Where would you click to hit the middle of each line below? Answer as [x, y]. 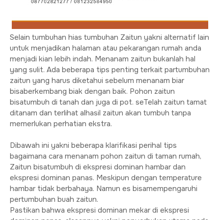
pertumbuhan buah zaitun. [54, 199]
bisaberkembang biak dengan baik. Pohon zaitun [92, 91]
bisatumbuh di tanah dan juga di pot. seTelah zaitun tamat [108, 102]
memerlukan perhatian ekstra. [61, 124]
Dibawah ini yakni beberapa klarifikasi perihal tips [93, 145]
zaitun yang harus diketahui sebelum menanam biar [97, 81]
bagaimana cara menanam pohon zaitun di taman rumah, [106, 156]
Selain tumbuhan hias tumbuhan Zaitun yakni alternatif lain [110, 37]
